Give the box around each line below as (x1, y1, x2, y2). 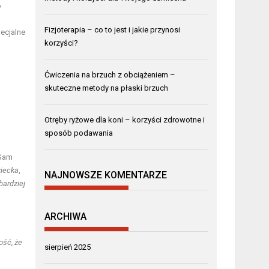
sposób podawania (44, 128, 113, 138)
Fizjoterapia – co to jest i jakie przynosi (44, 25, 181, 34)
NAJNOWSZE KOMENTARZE (44, 169, 168, 181)
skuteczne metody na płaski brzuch (44, 83, 169, 92)
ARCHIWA (44, 210, 87, 222)
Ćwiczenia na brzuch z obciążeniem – (44, 70, 176, 79)
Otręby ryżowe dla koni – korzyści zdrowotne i (44, 115, 205, 124)
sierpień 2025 (44, 242, 91, 252)
